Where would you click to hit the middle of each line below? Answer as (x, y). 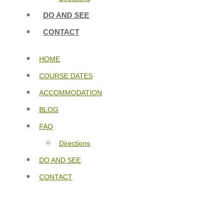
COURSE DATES (66, 76)
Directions (75, 143)
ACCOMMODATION (71, 93)
